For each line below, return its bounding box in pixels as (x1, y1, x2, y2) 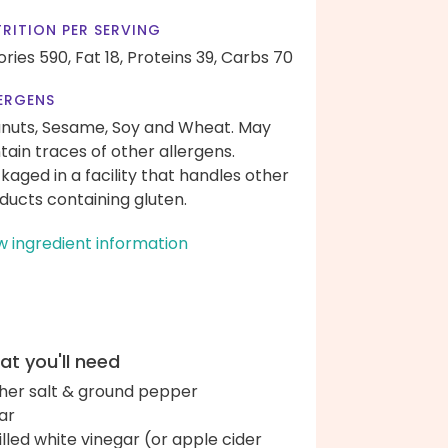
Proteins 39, (127, 46, 217, 69)
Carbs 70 (221, 46, 293, 69)
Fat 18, (75, 46, 123, 69)
